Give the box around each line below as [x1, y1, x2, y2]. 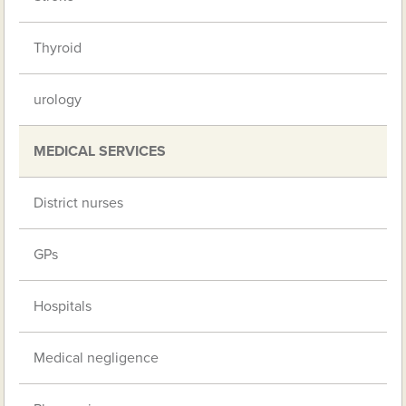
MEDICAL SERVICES [34, 141, 167, 160]
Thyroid [34, 38, 82, 57]
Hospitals [34, 296, 92, 315]
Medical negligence [34, 348, 159, 367]
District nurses [34, 193, 124, 212]
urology [34, 90, 82, 109]
